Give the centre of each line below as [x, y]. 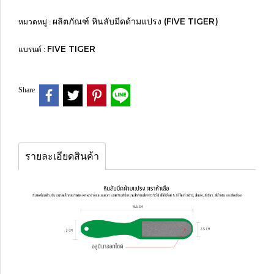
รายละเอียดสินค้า [62, 156]
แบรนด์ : [33, 50]
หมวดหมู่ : [35, 22]
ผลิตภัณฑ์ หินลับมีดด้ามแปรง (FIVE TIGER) [135, 21]
